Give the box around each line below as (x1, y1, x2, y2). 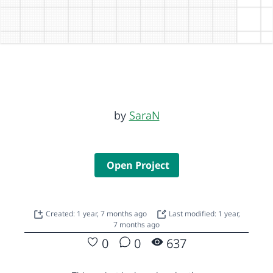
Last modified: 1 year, (167, 208, 240, 219)
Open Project (106, 158, 169, 172)
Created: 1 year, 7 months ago (46, 208, 149, 219)
